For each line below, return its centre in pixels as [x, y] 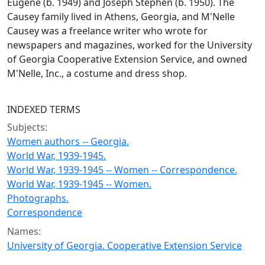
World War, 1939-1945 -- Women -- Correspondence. [122, 170]
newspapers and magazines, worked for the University [130, 45]
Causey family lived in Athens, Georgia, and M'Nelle [121, 17]
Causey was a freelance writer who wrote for [107, 31]
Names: [24, 231]
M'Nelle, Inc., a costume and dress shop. [97, 73]
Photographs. [38, 198]
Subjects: [27, 127]
